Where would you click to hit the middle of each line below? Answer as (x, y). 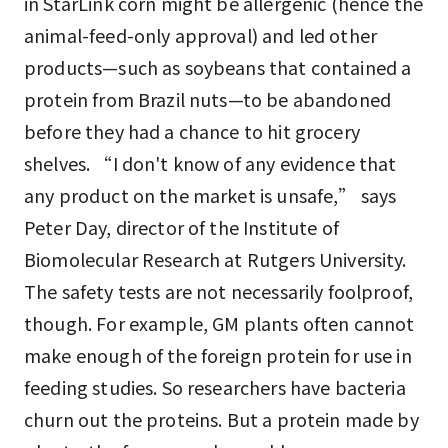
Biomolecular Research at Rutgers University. (215, 259)
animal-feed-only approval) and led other (201, 35)
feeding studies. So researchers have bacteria (215, 387)
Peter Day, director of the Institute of (181, 227)
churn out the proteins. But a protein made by (221, 419)
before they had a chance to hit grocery (192, 131)
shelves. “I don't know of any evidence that (210, 163)
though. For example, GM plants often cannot (219, 323)
